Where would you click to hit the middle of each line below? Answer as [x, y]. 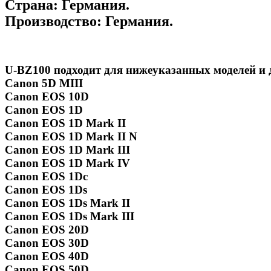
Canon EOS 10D [47, 97]
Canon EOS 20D [47, 230]
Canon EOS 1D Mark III [67, 150]
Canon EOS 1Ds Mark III [70, 217]
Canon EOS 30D [47, 243]
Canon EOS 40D [47, 256]
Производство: [53, 21]
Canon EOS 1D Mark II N [71, 137]
